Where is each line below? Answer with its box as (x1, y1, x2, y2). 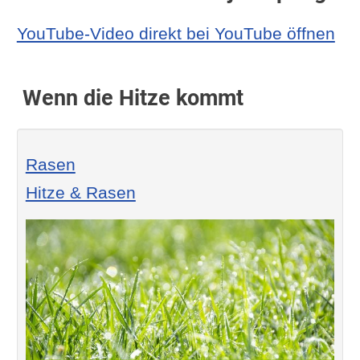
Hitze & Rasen (25, 182, 136, 202)
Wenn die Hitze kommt (16, 84, 243, 111)
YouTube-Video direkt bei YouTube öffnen (16, 23, 335, 43)
